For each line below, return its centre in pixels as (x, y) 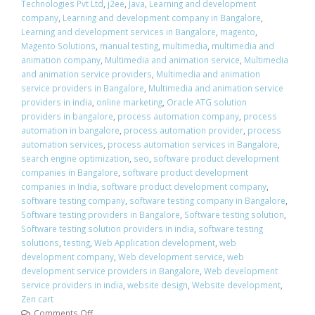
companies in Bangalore (70, 173)
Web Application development (155, 243)
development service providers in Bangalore (110, 271)
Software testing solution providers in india (108, 229)
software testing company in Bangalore (207, 201)
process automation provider (184, 130)
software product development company (184, 187)
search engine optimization (75, 159)
